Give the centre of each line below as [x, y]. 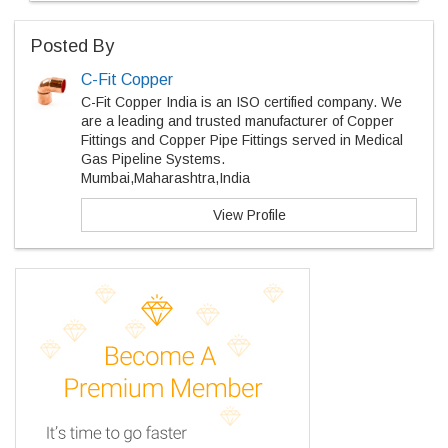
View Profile [249, 215]
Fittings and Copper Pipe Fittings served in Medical [242, 140]
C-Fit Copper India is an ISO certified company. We [241, 102]
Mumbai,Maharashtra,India [165, 178]
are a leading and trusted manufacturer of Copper [237, 121]
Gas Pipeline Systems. [153, 159]
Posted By [72, 46]
